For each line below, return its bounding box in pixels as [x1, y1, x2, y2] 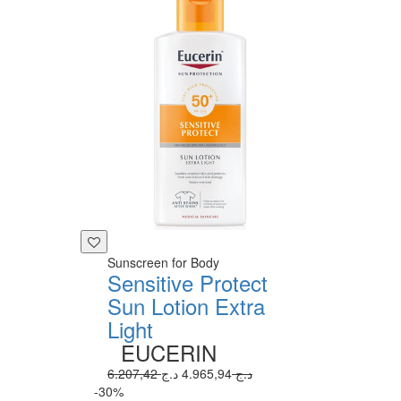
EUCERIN [121, 336, 217, 368]
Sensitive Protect [107, 266, 268, 298]
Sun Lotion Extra [107, 289, 265, 321]
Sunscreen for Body [107, 252, 219, 271]
